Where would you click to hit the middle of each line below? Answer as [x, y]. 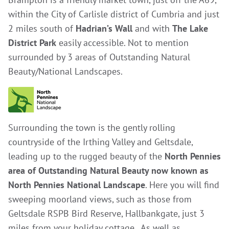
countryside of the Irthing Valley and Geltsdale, [100, 142]
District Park [32, 43]
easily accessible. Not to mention [122, 43]
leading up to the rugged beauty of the [86, 156]
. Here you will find [182, 185]
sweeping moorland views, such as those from [100, 199]
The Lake [190, 28]
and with [154, 28]
